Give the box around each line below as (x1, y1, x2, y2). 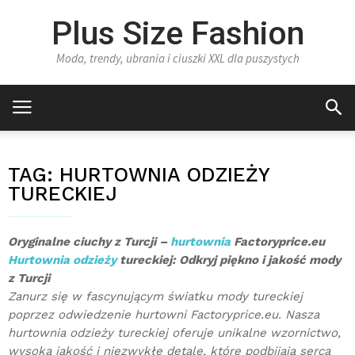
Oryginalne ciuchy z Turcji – (8, 235, 170, 249)
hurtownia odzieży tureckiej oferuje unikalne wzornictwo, (8, 326, 341, 340)
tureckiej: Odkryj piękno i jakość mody (116, 253, 341, 267)
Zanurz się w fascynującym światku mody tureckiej (8, 289, 303, 303)
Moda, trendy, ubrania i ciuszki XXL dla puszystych (55, 51, 300, 66)
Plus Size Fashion (51, 14, 304, 52)
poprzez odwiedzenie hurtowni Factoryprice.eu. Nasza (8, 307, 319, 322)
